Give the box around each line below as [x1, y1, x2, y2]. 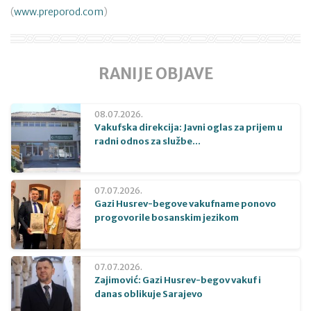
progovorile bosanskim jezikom [94, 211, 239, 224]
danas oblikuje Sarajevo [94, 287, 203, 300]
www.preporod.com [14, 6, 103, 18]
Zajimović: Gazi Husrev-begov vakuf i [94, 274, 261, 286]
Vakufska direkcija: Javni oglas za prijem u [94, 121, 283, 133]
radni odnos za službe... [94, 135, 201, 147]
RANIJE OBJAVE [98, 64, 213, 83]
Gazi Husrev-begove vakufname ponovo [94, 197, 276, 210]
